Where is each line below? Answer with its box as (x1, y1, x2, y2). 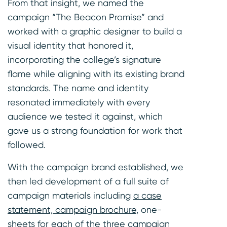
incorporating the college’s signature (8, 54, 161, 65)
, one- (136, 204, 162, 215)
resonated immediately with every (8, 97, 150, 108)
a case (133, 190, 162, 201)
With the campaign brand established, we (8, 162, 183, 173)
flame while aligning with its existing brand (8, 68, 184, 80)
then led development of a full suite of (8, 176, 169, 187)
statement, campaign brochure (8, 204, 136, 215)
